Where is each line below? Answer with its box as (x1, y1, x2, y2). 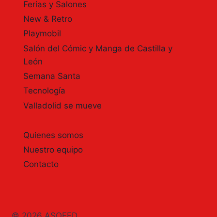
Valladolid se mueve (23, 101, 102, 111)
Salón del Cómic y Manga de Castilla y (23, 44, 172, 54)
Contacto (23, 159, 59, 170)
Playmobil (23, 29, 61, 39)
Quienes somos (23, 130, 83, 140)
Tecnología (23, 86, 65, 96)
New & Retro (23, 14, 72, 24)
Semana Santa (23, 71, 80, 81)
